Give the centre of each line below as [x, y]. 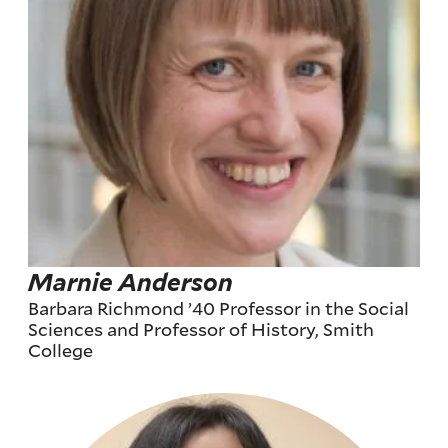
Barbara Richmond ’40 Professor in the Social [219, 307]
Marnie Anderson [131, 282]
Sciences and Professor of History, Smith [201, 328]
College [61, 349]
